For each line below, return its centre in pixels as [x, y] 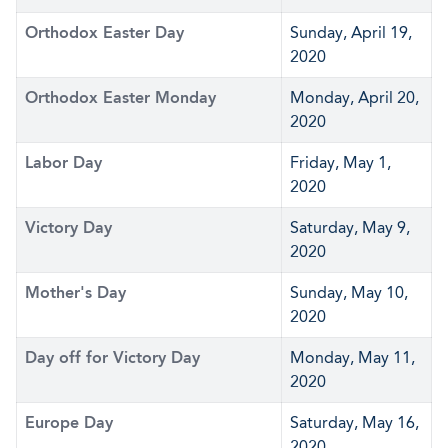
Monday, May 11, [352, 357]
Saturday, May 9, [350, 227]
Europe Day [69, 422]
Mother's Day [75, 292]
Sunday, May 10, [349, 292]
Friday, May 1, [340, 162]
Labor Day [63, 162]
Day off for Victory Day [112, 357]
